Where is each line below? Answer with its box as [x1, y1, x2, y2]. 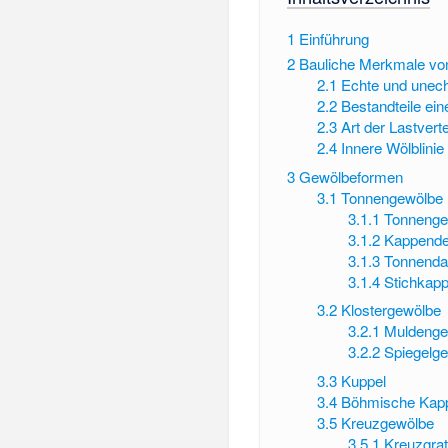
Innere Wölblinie [341, 136, 445, 158]
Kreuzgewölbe [341, 411, 435, 433]
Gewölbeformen [298, 165, 403, 187]
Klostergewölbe [341, 299, 442, 321]
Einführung [298, 28, 369, 50]
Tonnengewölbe [341, 186, 444, 208]
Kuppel [341, 369, 387, 391]
